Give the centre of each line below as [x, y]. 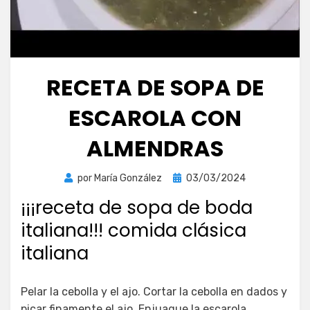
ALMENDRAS [155, 148]
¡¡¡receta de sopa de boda [137, 207]
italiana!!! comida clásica [134, 230]
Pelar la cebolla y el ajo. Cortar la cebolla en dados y [154, 291]
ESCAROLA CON [155, 118]
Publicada [194, 177]
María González [128, 178]
